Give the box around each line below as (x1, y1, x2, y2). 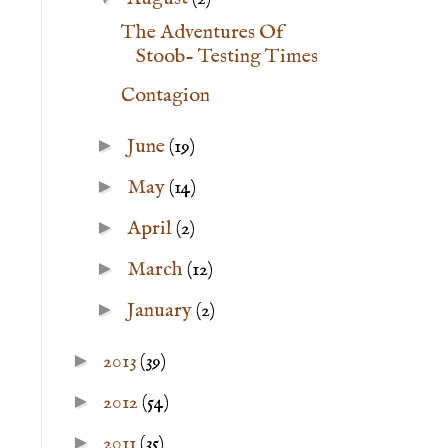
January (127, 298, 196, 324)
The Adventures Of (121, 20, 283, 46)
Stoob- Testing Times (136, 44, 318, 70)
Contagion (121, 83, 210, 109)
